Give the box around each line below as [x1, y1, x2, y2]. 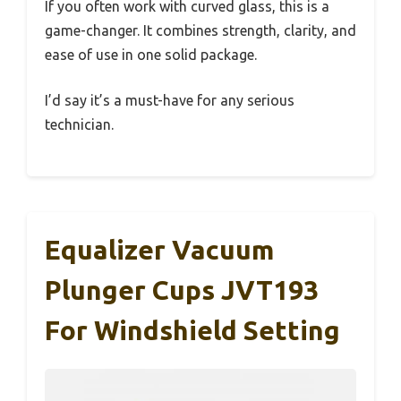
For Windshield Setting [45, 314, 340, 346]
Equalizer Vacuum [45, 234, 274, 265]
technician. [45, 115, 114, 132]
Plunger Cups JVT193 [45, 274, 319, 305]
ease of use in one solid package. [45, 46, 257, 63]
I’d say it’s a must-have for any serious [45, 91, 294, 108]
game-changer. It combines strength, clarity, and [45, 21, 356, 38]
